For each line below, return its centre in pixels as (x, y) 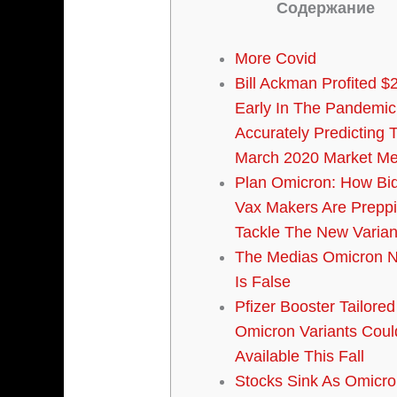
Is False (263, 282)
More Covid (276, 59)
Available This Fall (300, 357)
